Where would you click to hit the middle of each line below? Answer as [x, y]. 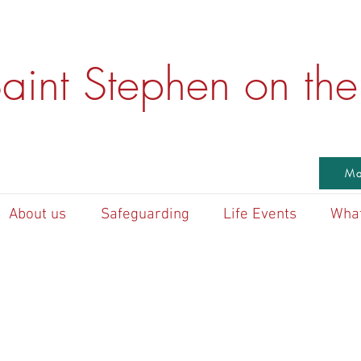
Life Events [260, 215]
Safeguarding [145, 215]
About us [37, 215]
